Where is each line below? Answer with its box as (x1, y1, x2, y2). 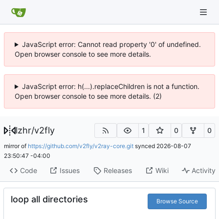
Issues (59, 166, 80, 175)
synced (133, 142, 156, 150)
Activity (192, 166, 216, 175)
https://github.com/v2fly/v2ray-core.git (28, 142, 133, 150)
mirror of (4, 142, 28, 150)
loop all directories (11, 194, 88, 204)
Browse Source (156, 197, 198, 205)
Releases (103, 166, 132, 175)
